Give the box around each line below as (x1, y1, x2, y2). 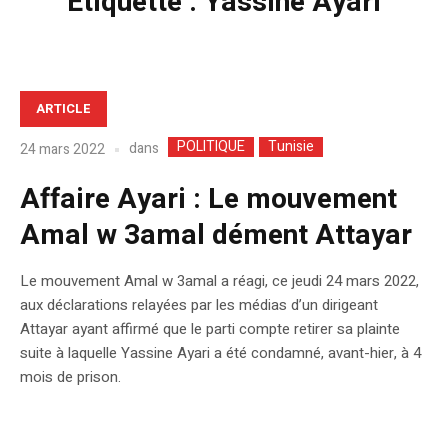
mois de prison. (20, 366, 121, 389)
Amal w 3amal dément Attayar (20, 215, 412, 257)
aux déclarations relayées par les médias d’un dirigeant (20, 294, 378, 317)
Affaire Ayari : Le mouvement (20, 179, 397, 221)
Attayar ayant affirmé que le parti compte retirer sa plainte (20, 318, 400, 341)
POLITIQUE (177, 136, 245, 158)
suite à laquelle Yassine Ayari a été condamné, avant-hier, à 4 (20, 342, 421, 365)
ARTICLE (36, 98, 91, 118)
